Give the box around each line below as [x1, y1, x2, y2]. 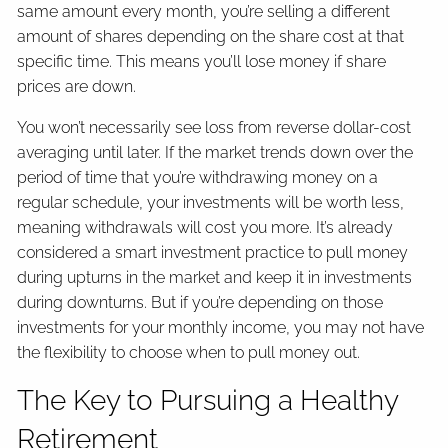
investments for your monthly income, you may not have [17, 317, 425, 337]
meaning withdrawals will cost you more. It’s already [17, 217, 394, 237]
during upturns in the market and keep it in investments [17, 267, 413, 287]
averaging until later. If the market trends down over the [17, 142, 414, 162]
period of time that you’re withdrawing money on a [17, 167, 379, 187]
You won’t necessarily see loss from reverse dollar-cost [17, 117, 412, 137]
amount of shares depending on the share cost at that [17, 26, 405, 46]
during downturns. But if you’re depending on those [17, 292, 384, 312]
